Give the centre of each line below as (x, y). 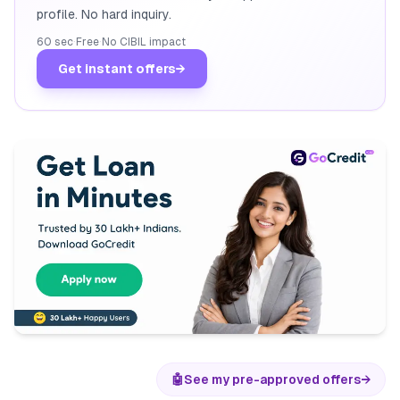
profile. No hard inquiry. (104, 14)
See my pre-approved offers (272, 379)
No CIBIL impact (144, 42)
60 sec (55, 42)
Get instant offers (117, 69)
